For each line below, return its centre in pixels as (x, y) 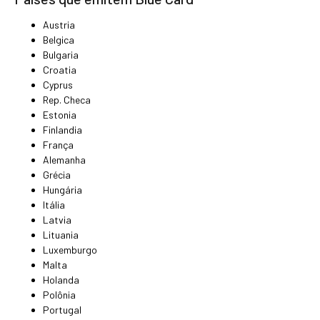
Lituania (61, 235)
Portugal (62, 310)
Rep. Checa (67, 100)
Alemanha (64, 160)
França (58, 145)
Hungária (62, 190)
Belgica (59, 40)
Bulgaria (61, 55)
